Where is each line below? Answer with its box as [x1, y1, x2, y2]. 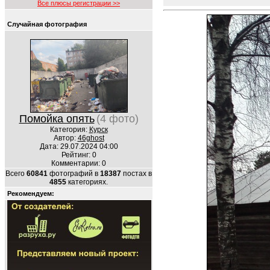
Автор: [53, 134, 78, 142]
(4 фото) [96, 113, 139, 125]
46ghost [77, 134, 104, 142]
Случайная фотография [7, 20, 87, 28]
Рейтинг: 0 [61, 151, 96, 159]
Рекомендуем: [7, 190, 54, 197]
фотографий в [48, 169, 100, 178]
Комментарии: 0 [51, 159, 106, 168]
